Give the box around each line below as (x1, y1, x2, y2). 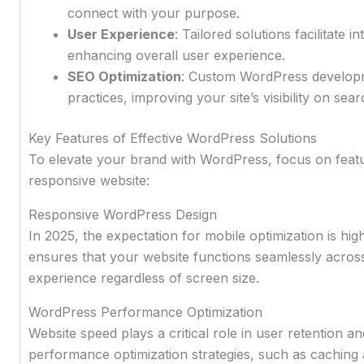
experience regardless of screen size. (28, 269, 259, 286)
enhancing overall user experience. (67, 46, 285, 63)
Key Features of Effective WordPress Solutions (28, 129, 317, 146)
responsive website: (28, 171, 149, 188)
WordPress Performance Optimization (28, 303, 262, 320)
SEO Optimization (67, 67, 181, 84)
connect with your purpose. (67, 4, 240, 21)
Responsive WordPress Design (28, 206, 217, 223)
